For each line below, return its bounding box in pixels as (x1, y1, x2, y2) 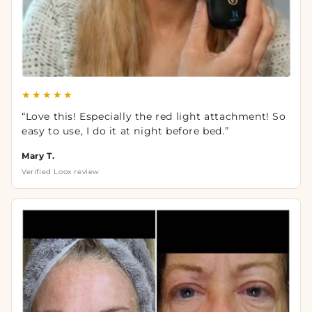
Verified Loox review (22, 166, 100, 176)
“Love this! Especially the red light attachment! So (22, 109, 286, 123)
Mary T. (22, 150, 55, 161)
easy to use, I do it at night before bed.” (22, 124, 229, 137)
